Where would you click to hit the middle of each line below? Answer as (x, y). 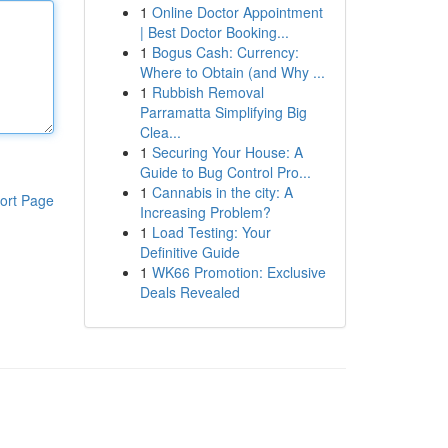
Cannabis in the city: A (222, 192)
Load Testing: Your (211, 232)
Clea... (160, 132)
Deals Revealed (189, 292)
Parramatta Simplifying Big (223, 112)
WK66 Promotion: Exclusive (238, 272)
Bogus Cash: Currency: (225, 52)
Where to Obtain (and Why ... (232, 72)
